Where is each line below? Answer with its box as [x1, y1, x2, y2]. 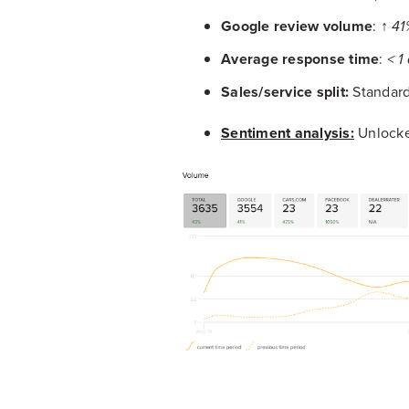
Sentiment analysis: [221, 121, 354, 143]
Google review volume [221, 15, 372, 37]
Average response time [221, 47, 380, 69]
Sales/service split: [221, 80, 349, 102]
